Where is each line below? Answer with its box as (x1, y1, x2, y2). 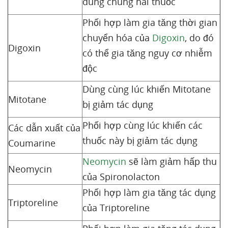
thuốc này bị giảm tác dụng (82, 134, 197, 147)
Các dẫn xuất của (8, 122, 80, 134)
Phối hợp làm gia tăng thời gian (82, 16, 217, 28)
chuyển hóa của (82, 32, 152, 44)
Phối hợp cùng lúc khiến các (82, 119, 203, 131)
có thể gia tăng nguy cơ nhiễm (82, 47, 212, 59)
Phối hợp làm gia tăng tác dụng (82, 186, 216, 198)
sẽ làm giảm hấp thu (126, 155, 217, 167)
